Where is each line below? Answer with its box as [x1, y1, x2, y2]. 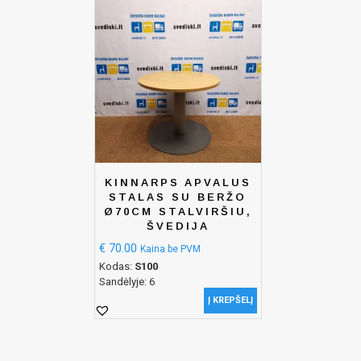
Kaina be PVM [140, 243, 201, 255]
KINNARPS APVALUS [104, 176, 251, 189]
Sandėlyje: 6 [99, 275, 155, 288]
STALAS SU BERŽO [109, 191, 247, 204]
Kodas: [99, 259, 135, 272]
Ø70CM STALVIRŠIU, [103, 205, 252, 218]
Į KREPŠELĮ [207, 294, 253, 305]
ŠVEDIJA [146, 220, 210, 233]
